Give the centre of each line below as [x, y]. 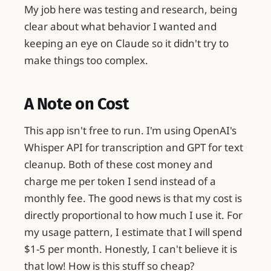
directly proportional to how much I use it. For [133, 215]
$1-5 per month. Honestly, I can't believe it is [131, 249]
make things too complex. [86, 60]
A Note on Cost [77, 104]
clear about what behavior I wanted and [120, 26]
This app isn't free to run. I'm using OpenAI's [130, 130]
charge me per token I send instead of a [120, 181]
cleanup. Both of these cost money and [118, 164]
